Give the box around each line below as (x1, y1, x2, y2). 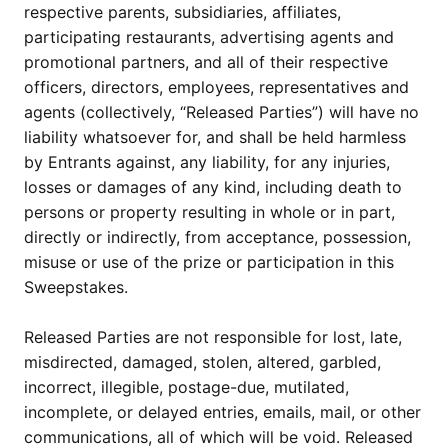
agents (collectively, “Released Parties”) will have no (24, 102, 419, 122)
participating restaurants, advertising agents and (24, 27, 394, 47)
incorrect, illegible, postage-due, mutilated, (24, 377, 349, 397)
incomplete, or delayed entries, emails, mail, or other (24, 402, 421, 422)
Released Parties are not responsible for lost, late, (24, 327, 402, 347)
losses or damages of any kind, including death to (24, 177, 402, 197)
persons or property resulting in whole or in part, (24, 202, 395, 222)
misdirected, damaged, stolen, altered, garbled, (24, 352, 381, 372)
